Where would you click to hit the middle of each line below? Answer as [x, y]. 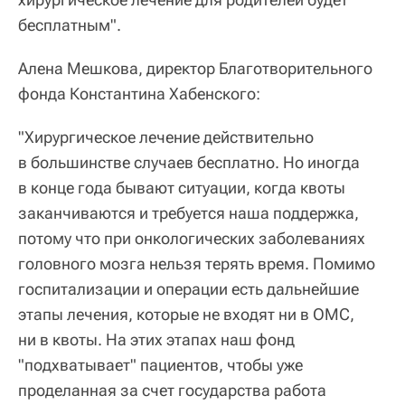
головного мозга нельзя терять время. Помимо [197, 263]
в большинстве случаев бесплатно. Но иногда [189, 162]
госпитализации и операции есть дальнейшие [188, 288]
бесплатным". [70, 24]
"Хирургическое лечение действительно [166, 137]
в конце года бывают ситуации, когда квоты [182, 187]
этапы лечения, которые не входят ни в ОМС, [186, 314]
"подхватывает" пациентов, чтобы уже [160, 364]
